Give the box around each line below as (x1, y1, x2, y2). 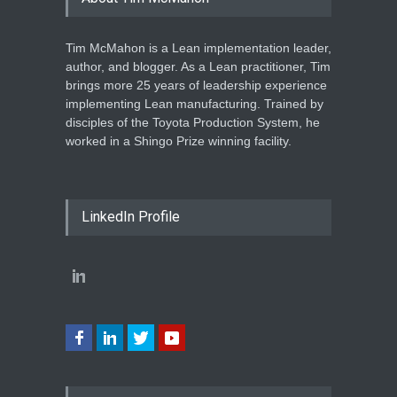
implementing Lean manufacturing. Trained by (66, 97, 323, 112)
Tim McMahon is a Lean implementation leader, (66, 41, 331, 56)
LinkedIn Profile (82, 208, 180, 226)
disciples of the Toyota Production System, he (66, 115, 320, 130)
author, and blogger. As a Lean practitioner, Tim (66, 59, 331, 74)
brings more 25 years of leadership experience (66, 78, 327, 93)
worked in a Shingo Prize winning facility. (66, 134, 292, 149)
